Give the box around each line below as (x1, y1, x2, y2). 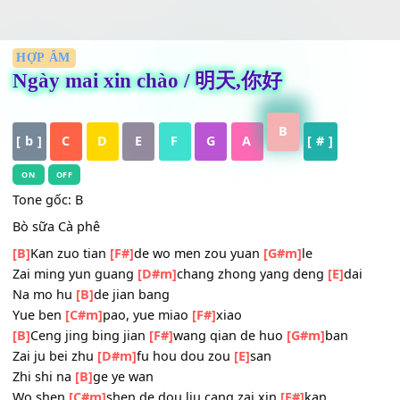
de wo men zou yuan (148, 316, 293, 336)
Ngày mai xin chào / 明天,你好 (13, 121, 313, 147)
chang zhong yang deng (196, 338, 364, 359)
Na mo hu (13, 362, 84, 381)
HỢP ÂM (18, 101, 79, 117)
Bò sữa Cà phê (13, 286, 111, 305)
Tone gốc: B (13, 256, 92, 276)
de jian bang (104, 362, 188, 381)
